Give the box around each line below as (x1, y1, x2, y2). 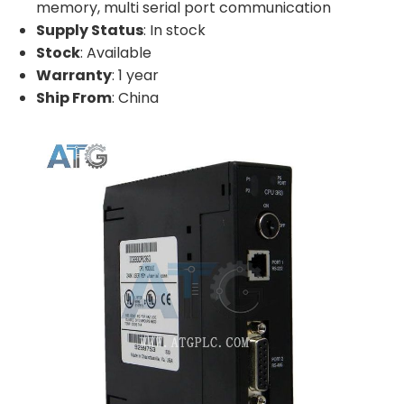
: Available (80, 41, 151, 63)
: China (112, 87, 159, 108)
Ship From (36, 87, 112, 108)
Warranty (36, 64, 112, 86)
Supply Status (36, 19, 143, 41)
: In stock (143, 19, 206, 41)
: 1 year (112, 64, 159, 86)
